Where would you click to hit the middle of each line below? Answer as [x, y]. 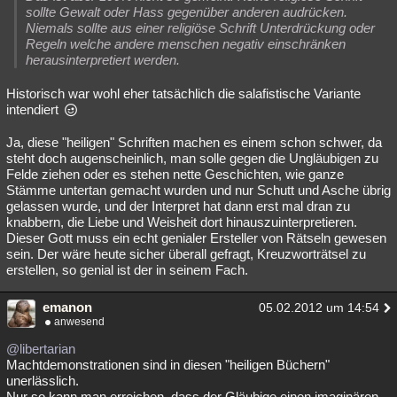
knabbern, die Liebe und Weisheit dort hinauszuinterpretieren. [182, 222]
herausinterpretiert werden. [103, 60]
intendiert [34, 109]
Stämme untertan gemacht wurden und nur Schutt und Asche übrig [198, 190]
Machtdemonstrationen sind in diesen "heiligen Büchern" [168, 365]
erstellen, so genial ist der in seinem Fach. [127, 270]
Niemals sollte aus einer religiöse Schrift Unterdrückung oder [200, 28]
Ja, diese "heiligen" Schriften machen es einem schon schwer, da [194, 142]
